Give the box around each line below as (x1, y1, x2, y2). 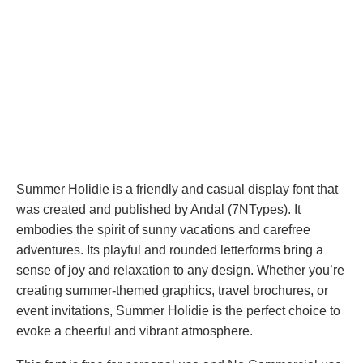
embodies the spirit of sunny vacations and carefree (16, 223, 310, 237)
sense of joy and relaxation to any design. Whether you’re (16, 263, 344, 277)
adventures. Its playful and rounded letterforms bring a (16, 243, 323, 257)
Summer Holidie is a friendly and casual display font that (16, 182, 338, 196)
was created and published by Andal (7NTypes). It (16, 203, 301, 216)
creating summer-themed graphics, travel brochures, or (16, 284, 328, 297)
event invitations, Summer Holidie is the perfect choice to (16, 304, 340, 318)
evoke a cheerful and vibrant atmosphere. (16, 324, 253, 338)
